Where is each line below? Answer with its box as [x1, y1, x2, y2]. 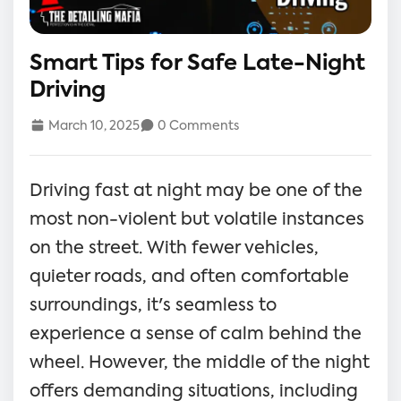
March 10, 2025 [45, 119, 140, 132]
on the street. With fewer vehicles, [30, 239, 319, 257]
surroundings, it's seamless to [30, 296, 277, 314]
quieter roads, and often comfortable [30, 268, 349, 286]
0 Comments [155, 119, 239, 132]
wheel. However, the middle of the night [30, 354, 370, 371]
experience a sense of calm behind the [30, 325, 362, 343]
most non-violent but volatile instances [30, 210, 364, 228]
